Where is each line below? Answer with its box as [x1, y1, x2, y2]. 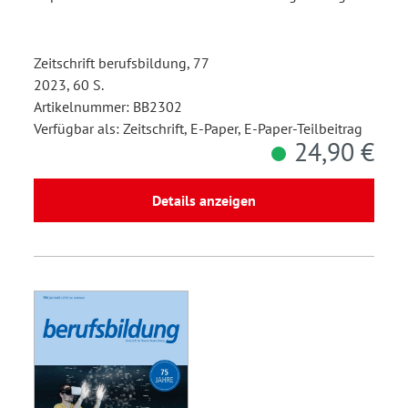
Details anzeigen [152, 191, 256, 210]
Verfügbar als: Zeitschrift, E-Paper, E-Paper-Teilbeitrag [34, 119, 362, 138]
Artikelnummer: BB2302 [34, 97, 182, 117]
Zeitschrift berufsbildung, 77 [34, 54, 209, 73]
